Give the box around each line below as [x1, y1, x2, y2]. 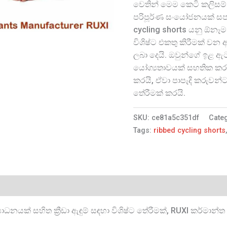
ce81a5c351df [152, 113, 200, 123]
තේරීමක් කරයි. [133, 88, 186, 98]
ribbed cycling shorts [154, 126, 226, 135]
